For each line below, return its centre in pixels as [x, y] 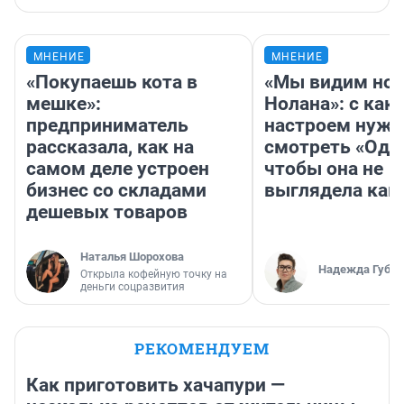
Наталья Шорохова [132, 257]
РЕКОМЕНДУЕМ [202, 349]
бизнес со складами [116, 191]
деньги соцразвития [133, 287]
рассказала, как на [110, 147]
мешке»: [64, 104]
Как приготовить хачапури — [156, 386]
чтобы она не [324, 169]
